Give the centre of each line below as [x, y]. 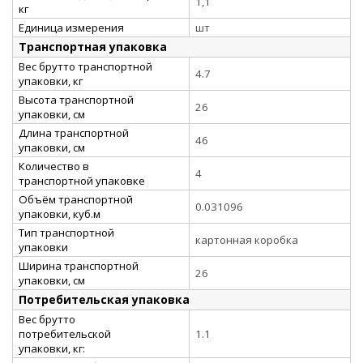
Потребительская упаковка [104, 299]
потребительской [65, 333]
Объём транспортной [76, 199]
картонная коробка [247, 239]
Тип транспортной [66, 232]
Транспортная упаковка [93, 46]
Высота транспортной [76, 99]
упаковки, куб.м [60, 214]
